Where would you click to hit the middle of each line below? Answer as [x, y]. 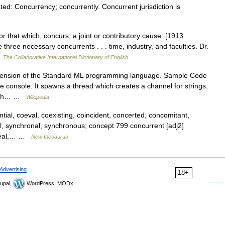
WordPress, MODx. [50, 183]
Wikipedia [38, 97]
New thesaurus [50, 137]
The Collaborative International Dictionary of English [66, 57]
